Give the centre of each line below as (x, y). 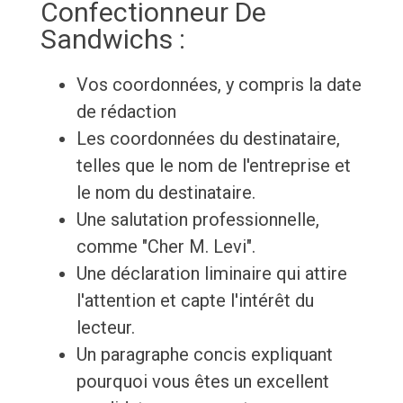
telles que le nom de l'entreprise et (213, 166)
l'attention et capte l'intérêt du (195, 301)
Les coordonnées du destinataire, (208, 139)
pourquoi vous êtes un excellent (202, 382)
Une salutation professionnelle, (197, 220)
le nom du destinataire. (166, 193)
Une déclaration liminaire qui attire (211, 274)
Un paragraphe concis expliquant (204, 355)
